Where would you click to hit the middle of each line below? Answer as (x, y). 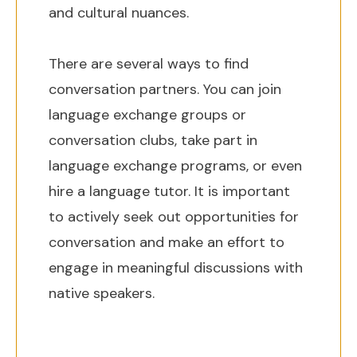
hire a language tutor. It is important (169, 191)
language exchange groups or (147, 115)
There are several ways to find (149, 64)
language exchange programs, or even (175, 166)
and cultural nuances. (119, 13)
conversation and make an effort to (167, 242)
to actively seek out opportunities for (174, 217)
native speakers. (102, 293)
